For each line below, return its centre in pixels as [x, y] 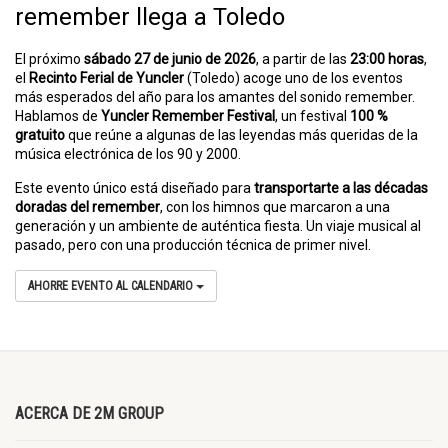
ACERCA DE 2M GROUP [89, 413]
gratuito [40, 135]
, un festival [312, 116]
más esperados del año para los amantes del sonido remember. [215, 97]
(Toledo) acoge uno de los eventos [293, 78]
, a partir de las [303, 59]
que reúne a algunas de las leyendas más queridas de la [241, 135]
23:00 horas [387, 59]
